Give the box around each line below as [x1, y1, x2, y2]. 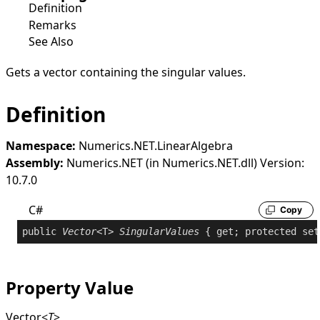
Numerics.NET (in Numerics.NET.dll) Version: [64, 154, 304, 171]
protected [245, 225, 296, 237]
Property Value [6, 275, 134, 299]
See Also [29, 34, 74, 50]
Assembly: [6, 154, 64, 171]
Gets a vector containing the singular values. [6, 64, 246, 80]
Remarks [29, 16, 76, 33]
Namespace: [6, 137, 76, 154]
